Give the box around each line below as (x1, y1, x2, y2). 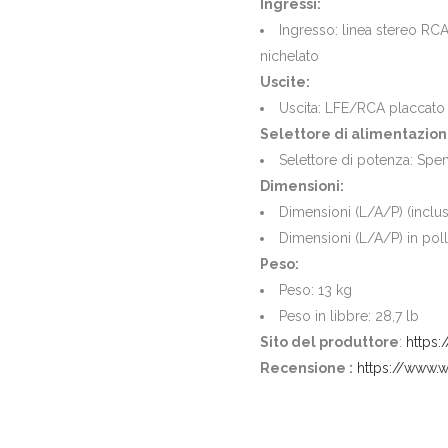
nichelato (260, 48, 319, 64)
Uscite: (260, 74, 310, 90)
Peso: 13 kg (279, 282, 352, 298)
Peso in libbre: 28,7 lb (279, 308, 419, 324)
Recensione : (260, 360, 353, 376)
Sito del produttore (260, 334, 399, 350)
